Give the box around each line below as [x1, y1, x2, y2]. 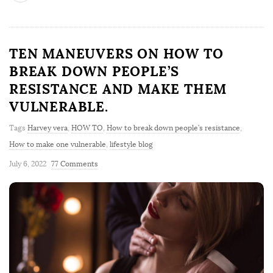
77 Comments [51, 160, 98, 169]
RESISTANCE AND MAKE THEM [9, 80, 227, 98]
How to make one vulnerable [9, 140, 106, 149]
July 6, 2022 [9, 160, 46, 169]
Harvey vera [27, 124, 68, 133]
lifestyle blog [110, 140, 153, 149]
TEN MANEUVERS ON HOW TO [9, 45, 224, 63]
